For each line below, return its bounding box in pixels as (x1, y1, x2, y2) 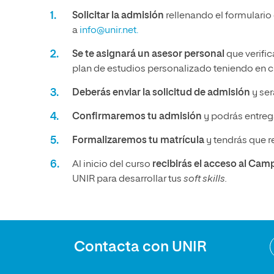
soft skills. (182, 174, 227, 184)
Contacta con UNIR (74, 240, 207, 254)
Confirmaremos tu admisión (72, 112, 202, 122)
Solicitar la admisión (72, 11, 164, 21)
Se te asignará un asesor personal (72, 50, 224, 59)
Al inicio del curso (72, 160, 152, 169)
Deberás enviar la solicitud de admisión (72, 88, 250, 98)
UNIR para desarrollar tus (72, 174, 182, 184)
